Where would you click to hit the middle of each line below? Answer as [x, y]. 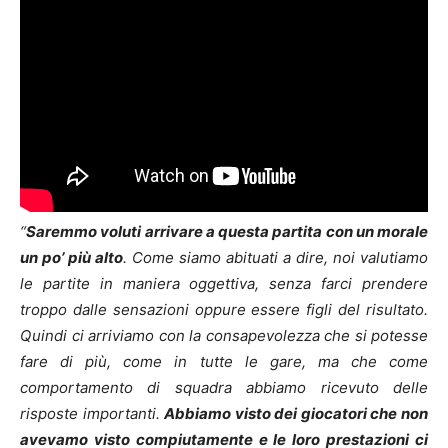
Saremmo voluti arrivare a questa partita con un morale [227, 232]
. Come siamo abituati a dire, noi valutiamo [275, 258]
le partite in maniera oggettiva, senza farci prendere [224, 284]
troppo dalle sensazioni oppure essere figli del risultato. [224, 310]
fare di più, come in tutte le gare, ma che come [224, 362]
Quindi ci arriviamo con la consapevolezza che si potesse [224, 336]
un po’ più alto [71, 258]
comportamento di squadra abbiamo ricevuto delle [224, 388]
